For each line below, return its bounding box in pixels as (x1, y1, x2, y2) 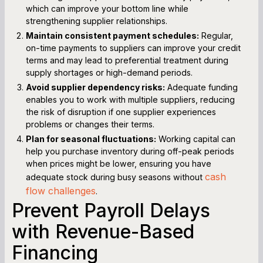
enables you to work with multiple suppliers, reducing (26, 94, 235, 104)
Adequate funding (165, 82, 238, 92)
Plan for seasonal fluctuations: (26, 133, 156, 144)
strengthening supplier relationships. (26, 15, 167, 26)
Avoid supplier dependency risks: (26, 82, 165, 92)
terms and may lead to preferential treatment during (26, 55, 228, 65)
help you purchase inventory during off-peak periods (26, 146, 234, 156)
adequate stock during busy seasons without (26, 171, 205, 182)
